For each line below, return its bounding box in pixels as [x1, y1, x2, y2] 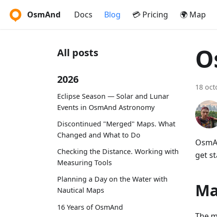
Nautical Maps [57, 186, 104, 195]
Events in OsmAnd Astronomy [57, 102, 155, 112]
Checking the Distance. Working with [57, 147, 179, 156]
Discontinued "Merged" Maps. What [57, 119, 175, 128]
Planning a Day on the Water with [57, 174, 168, 184]
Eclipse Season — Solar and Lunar [57, 91, 169, 101]
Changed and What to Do [57, 130, 140, 139]
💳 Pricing [132, 9, 168, 20]
